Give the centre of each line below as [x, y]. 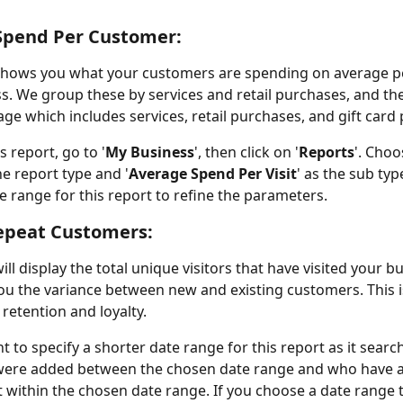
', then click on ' [246, 152]
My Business [150, 152]
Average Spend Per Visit [213, 174]
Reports [327, 152]
